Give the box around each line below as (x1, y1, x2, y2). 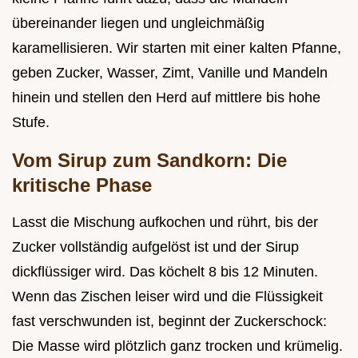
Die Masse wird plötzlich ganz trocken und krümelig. (12, 337, 343, 354)
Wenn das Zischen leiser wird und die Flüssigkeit (12, 288, 323, 304)
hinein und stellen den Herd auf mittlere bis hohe (12, 89, 320, 105)
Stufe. (12, 113, 50, 130)
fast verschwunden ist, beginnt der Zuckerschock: (12, 312, 327, 329)
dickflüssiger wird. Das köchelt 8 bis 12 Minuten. (12, 263, 318, 280)
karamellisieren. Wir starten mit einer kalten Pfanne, (12, 39, 341, 56)
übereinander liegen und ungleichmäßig (12, 14, 265, 31)
